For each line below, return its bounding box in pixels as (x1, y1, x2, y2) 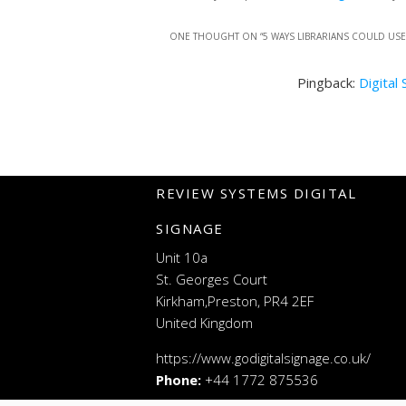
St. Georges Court (156, 269, 267, 288)
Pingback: (297, 73, 359, 92)
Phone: (156, 370, 201, 389)
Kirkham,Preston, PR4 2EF (156, 291, 314, 310)
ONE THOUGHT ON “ (169, 30, 263, 43)
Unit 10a (156, 247, 208, 266)
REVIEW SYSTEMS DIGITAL (156, 183, 356, 202)
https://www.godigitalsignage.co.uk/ (156, 348, 371, 367)
